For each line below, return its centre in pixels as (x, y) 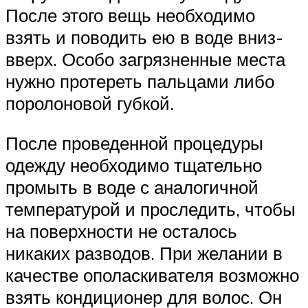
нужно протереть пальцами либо (140, 81)
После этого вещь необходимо (130, 15)
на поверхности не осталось (121, 231)
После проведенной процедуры (134, 143)
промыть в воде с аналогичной (132, 187)
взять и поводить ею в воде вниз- (144, 37)
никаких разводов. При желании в (144, 253)
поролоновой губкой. (90, 103)
